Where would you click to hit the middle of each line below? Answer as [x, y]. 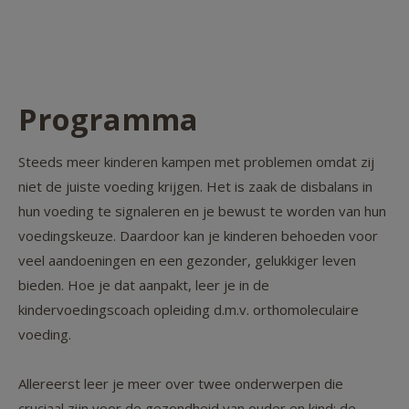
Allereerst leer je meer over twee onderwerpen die [181, 384]
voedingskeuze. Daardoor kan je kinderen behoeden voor [198, 236]
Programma [108, 120]
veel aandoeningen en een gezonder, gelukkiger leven [187, 261]
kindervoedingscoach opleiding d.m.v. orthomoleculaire [189, 310]
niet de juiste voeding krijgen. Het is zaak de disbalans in [195, 187]
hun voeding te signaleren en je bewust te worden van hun [202, 211]
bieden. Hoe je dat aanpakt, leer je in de [144, 285]
